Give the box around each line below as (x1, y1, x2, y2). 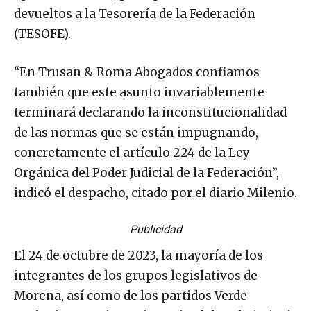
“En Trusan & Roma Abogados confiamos (14, 64, 260, 80)
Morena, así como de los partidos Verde (14, 287, 247, 303)
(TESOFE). (14, 26, 71, 42)
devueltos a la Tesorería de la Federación (14, 6, 255, 22)
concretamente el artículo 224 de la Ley (14, 144, 250, 160)
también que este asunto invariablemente (14, 84, 264, 100)
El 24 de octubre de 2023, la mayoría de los (14, 247, 263, 263)
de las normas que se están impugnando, (14, 124, 258, 140)
